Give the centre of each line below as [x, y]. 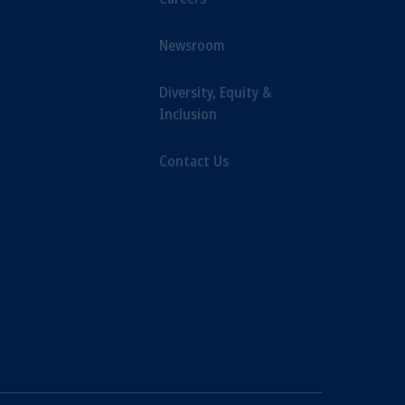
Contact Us [194, 161]
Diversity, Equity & [215, 92]
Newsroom [192, 45]
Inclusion [188, 114]
